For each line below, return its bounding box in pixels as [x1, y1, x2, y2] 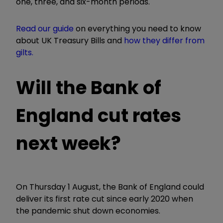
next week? [16, 130, 121, 156]
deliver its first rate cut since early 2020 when [16, 193, 193, 205]
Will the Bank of [16, 74, 161, 101]
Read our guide [16, 22, 74, 34]
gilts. [16, 46, 33, 58]
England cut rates [16, 102, 181, 128]
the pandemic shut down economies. [16, 205, 160, 217]
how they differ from [124, 34, 205, 46]
